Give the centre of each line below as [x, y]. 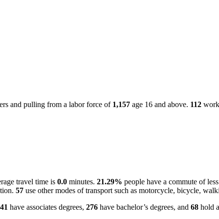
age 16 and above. [160, 105]
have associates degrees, [47, 207]
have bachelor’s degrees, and [144, 207]
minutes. [82, 182]
